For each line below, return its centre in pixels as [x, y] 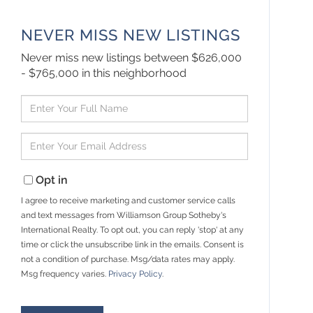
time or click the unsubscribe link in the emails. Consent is [133, 244]
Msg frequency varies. [65, 274]
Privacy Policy [136, 274]
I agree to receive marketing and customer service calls [129, 200]
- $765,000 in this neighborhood [104, 73]
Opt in [52, 180]
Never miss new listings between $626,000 [132, 57]
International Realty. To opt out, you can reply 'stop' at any [133, 230]
